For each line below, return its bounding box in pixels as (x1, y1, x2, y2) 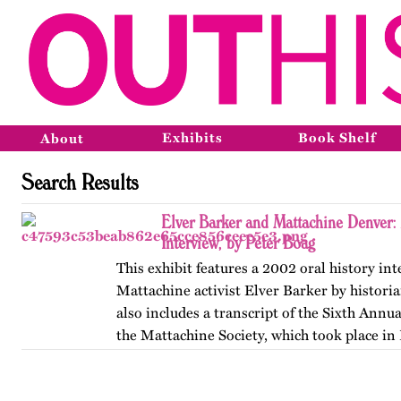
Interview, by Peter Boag (161, 231, 315, 253)
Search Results (21, 167, 139, 195)
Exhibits (162, 130, 223, 146)
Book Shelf (298, 130, 376, 146)
